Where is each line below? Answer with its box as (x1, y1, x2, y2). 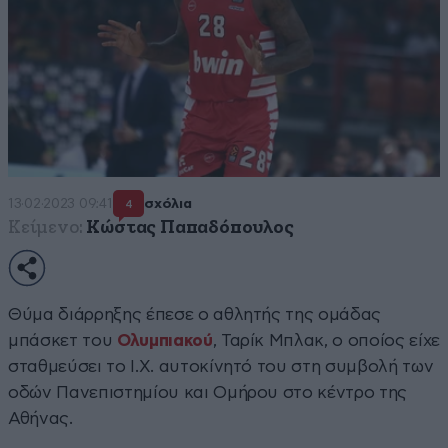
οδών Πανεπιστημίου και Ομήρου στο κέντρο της (8, 383, 408, 401)
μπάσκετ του (8, 331, 117, 349)
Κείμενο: (8, 217, 83, 237)
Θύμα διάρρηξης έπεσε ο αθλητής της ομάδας (8, 305, 382, 323)
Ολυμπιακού (116, 331, 213, 349)
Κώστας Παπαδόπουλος (86, 217, 294, 237)
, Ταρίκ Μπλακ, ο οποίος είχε (212, 331, 441, 349)
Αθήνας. (8, 409, 73, 427)
